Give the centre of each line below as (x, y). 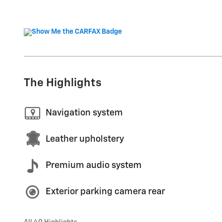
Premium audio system (94, 166)
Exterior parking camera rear (105, 192)
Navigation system (84, 113)
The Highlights (63, 83)
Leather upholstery (85, 139)
